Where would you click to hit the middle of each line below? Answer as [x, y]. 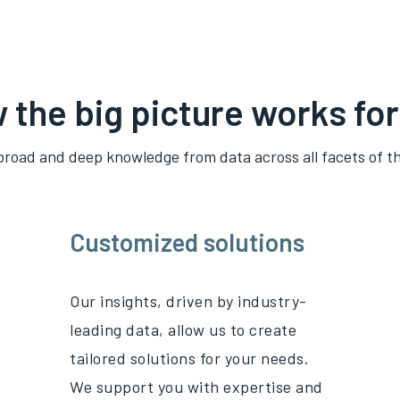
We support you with [147, 387]
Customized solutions [187, 242]
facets [343, 156]
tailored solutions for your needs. [190, 358]
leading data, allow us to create [183, 329]
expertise [258, 387]
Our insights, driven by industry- [188, 301]
